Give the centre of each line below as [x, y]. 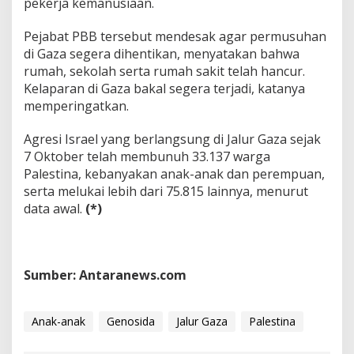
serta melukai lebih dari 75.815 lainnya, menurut [166, 191]
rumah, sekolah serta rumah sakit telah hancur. [164, 71]
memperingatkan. [76, 105]
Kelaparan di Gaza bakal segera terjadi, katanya [164, 88]
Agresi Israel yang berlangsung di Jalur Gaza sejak [172, 139]
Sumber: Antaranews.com [105, 275]
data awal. [55, 208]
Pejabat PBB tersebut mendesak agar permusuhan [175, 36]
